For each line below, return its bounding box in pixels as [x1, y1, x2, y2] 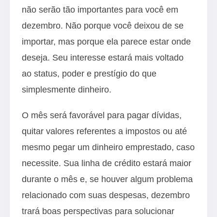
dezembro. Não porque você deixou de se [22, 20, 184, 31]
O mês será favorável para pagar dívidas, [22, 110, 182, 120]
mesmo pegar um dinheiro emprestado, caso [22, 142, 195, 152]
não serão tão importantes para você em [22, 4, 178, 15]
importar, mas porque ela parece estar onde [22, 36, 191, 46]
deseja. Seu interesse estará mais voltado [22, 52, 184, 62]
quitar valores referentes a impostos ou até [22, 126, 187, 136]
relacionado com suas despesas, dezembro [22, 190, 190, 200]
